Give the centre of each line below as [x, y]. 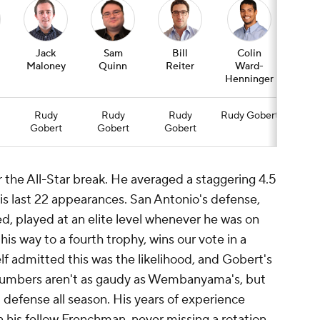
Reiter [180, 67]
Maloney [46, 67]
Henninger [249, 80]
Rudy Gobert [249, 116]
